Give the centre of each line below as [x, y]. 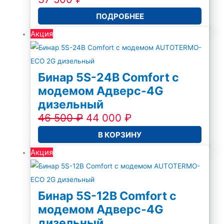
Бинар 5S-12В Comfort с [107, 196]
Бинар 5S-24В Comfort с [109, 77]
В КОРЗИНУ [120, 134]
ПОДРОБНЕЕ [120, 16]
